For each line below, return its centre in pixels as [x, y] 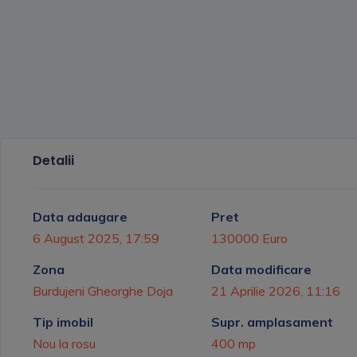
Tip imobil [63, 322]
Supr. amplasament [272, 322]
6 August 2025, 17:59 [96, 238]
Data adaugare [80, 216]
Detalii [53, 160]
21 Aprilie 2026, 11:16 [276, 290]
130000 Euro [249, 238]
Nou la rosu [64, 343]
